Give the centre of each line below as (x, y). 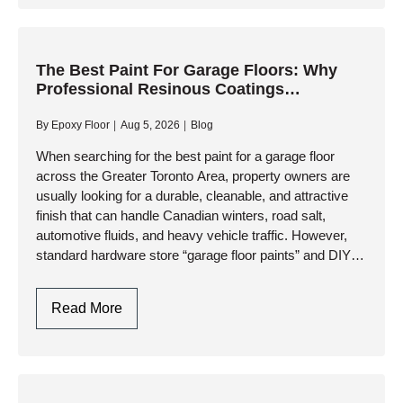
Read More (87, 308)
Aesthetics (155, 90)
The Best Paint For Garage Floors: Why (187, 70)
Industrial (151, 133)
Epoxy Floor (81, 125)
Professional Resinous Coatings (160, 89)
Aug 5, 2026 (151, 125)
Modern (146, 68)
